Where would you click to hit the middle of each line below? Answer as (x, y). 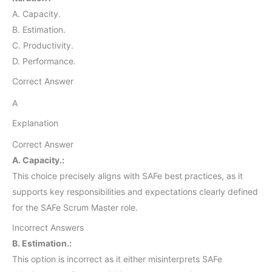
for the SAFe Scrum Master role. (75, 208)
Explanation (35, 123)
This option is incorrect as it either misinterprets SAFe (117, 259)
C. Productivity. (43, 45)
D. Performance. (44, 61)
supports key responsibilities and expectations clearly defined (135, 192)
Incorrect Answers (48, 228)
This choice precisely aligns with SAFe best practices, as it (127, 176)
